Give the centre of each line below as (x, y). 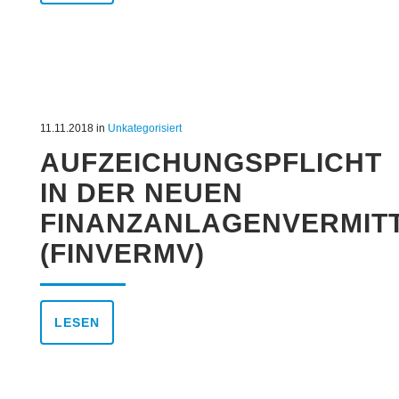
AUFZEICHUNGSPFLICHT (211, 163)
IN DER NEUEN (141, 193)
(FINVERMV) (122, 254)
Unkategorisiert (144, 129)
